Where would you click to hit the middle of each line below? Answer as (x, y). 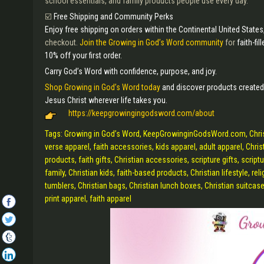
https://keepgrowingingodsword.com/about (141, 113)
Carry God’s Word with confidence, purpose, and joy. (132, 71)
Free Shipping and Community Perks (113, 16)
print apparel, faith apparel (89, 199)
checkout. (62, 42)
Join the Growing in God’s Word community (151, 42)
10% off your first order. (83, 55)
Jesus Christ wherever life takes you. (107, 100)
